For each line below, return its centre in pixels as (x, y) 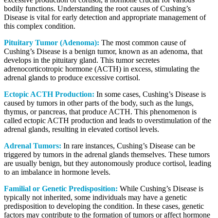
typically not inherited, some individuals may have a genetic (95, 198)
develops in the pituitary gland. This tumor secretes (82, 60)
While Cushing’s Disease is (161, 189)
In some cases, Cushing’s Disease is (150, 94)
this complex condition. (40, 26)
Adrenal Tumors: (33, 146)
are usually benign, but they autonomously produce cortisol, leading (108, 163)
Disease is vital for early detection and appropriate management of (105, 18)
